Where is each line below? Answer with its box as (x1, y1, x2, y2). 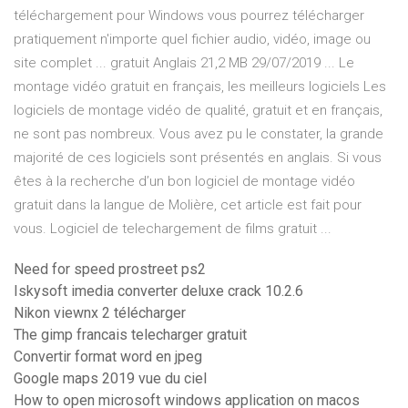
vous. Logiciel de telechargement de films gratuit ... (14, 220, 331, 238)
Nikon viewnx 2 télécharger (14, 304, 186, 322)
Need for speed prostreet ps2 (14, 260, 206, 279)
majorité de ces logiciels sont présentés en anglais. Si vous (14, 149, 382, 167)
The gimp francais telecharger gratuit (14, 326, 247, 344)
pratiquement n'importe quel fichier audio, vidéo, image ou (14, 31, 371, 48)
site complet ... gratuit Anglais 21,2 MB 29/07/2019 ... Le (14, 55, 354, 72)
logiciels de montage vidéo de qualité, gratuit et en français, (14, 102, 382, 119)
